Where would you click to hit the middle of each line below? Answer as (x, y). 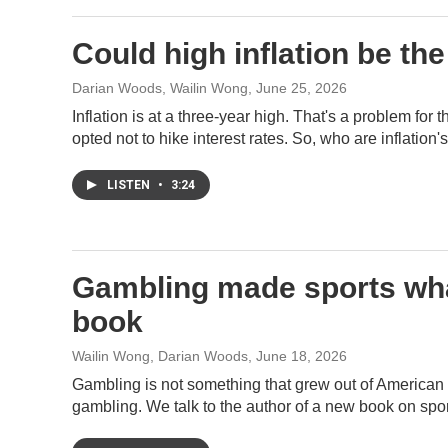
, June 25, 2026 (297, 88)
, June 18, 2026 (297, 356)
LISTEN (130, 185)
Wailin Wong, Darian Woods (160, 356)
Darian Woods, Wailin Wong (160, 88)
